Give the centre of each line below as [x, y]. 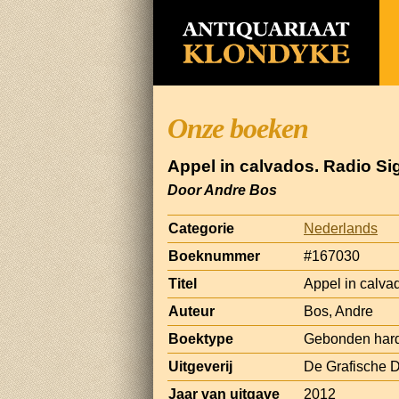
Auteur [191, 311]
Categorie [201, 228]
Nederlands [341, 228]
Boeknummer [214, 256]
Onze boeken [238, 128]
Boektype [201, 338]
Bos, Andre [338, 311]
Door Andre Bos [222, 190]
